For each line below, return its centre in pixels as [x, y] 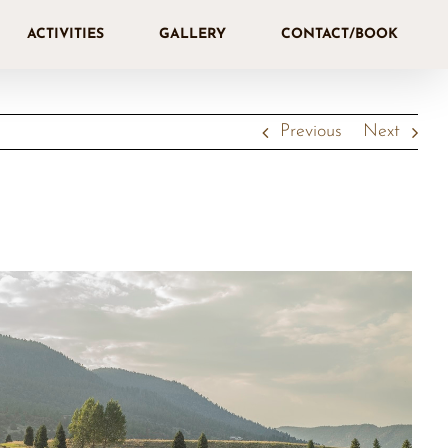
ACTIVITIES [65, 34]
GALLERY [192, 34]
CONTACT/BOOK [339, 34]
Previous [311, 131]
